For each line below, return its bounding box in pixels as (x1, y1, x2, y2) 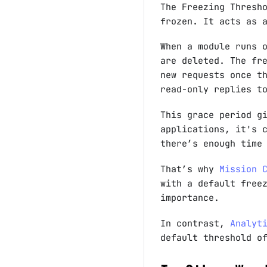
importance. (160, 191, 219, 204)
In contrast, (160, 217, 230, 229)
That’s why (160, 163, 219, 175)
